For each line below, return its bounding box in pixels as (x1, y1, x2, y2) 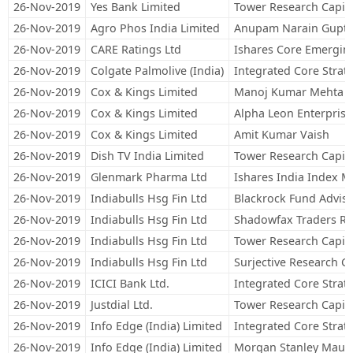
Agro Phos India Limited (91, 20, 220, 35)
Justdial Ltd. (91, 297, 153, 312)
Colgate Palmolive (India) (91, 63, 224, 78)
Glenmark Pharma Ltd (91, 169, 207, 184)
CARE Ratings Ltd (91, 42, 181, 57)
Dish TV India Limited (91, 148, 204, 163)
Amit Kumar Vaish (234, 127, 329, 142)
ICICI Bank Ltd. (91, 276, 169, 291)
